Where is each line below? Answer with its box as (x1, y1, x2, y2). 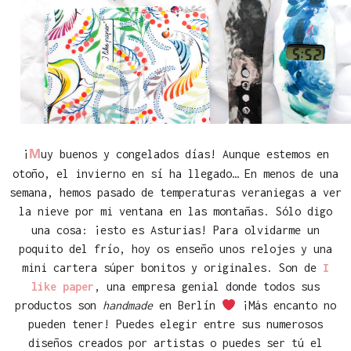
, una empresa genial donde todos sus (94, 280, 320, 293)
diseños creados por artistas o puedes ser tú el (28, 336, 323, 349)
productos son (14, 299, 103, 312)
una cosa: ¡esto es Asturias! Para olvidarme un (31, 223, 320, 237)
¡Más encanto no (236, 299, 337, 312)
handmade (102, 299, 153, 312)
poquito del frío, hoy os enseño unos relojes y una (19, 242, 332, 255)
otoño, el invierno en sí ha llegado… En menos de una (13, 167, 338, 180)
